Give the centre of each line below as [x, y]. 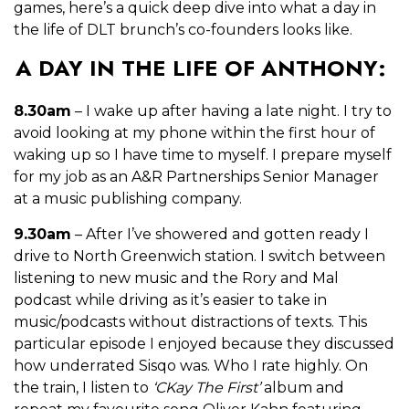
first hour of [332, 132]
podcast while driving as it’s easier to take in [170, 299]
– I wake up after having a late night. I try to [231, 110]
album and [302, 387]
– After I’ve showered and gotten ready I [220, 234]
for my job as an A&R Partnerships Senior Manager [196, 176]
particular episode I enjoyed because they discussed [204, 343]
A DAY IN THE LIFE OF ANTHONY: [200, 68]
